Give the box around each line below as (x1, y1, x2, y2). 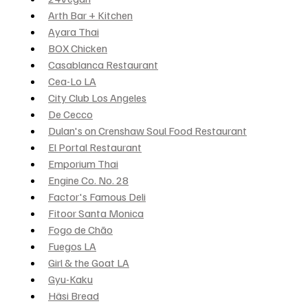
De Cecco (48, 107, 93, 121)
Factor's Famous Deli (48, 189, 146, 203)
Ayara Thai (48, 24, 99, 38)
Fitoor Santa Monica (48, 206, 144, 220)
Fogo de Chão (48, 222, 113, 236)
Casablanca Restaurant (48, 57, 158, 71)
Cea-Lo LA (48, 74, 96, 88)
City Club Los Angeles (48, 90, 146, 104)
